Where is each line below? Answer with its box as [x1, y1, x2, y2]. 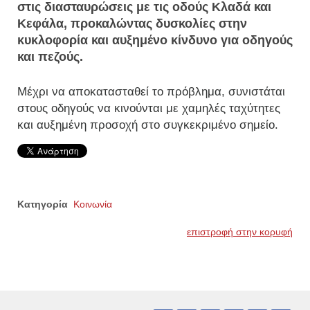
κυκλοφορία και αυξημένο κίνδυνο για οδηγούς [17, 33, 293, 47]
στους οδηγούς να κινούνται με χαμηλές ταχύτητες [17, 101, 280, 115]
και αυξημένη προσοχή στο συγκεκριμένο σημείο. [17, 118, 278, 131]
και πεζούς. [17, 49, 83, 64]
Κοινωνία [73, 198, 112, 210]
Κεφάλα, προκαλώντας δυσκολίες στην [17, 16, 247, 30]
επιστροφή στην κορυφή [187, 226, 293, 237]
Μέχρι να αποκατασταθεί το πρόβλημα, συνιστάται [17, 84, 285, 98]
